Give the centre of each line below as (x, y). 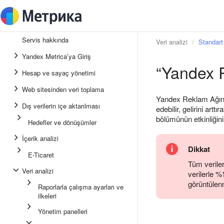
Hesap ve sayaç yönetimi (59, 73)
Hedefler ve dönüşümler (62, 122)
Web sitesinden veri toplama (63, 89)
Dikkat (199, 149)
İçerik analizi (40, 138)
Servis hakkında (45, 40)
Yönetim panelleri (63, 211)
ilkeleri (47, 196)
